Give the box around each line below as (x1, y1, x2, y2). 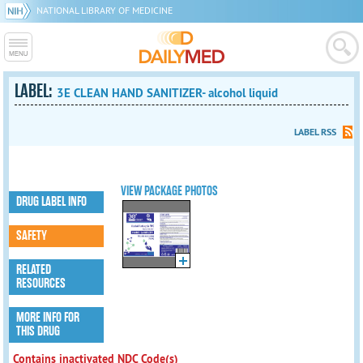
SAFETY (16, 228, 48, 244)
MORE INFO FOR (16, 310, 80, 326)
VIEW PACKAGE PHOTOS (121, 183, 219, 199)
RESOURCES (16, 275, 66, 292)
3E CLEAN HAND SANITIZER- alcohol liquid (57, 85, 279, 100)
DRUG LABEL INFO (16, 194, 88, 210)
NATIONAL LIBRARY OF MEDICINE (36, 4, 173, 16)
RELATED (16, 262, 52, 278)
